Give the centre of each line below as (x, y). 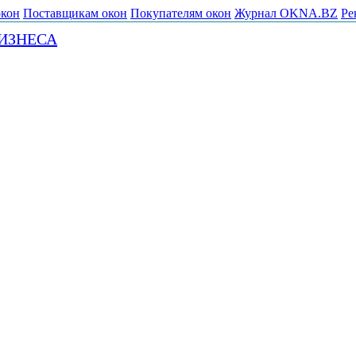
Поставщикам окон (75, 13)
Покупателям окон (181, 13)
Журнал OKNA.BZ (286, 13)
